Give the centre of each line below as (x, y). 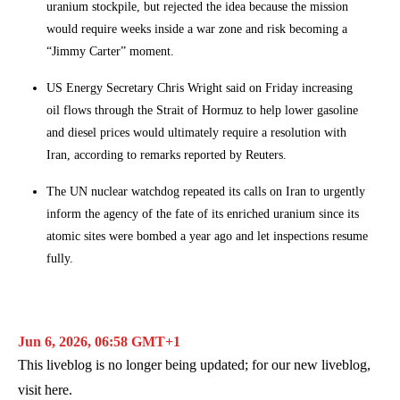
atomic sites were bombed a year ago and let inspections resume (207, 235)
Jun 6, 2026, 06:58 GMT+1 (99, 341)
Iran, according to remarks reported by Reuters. (167, 154)
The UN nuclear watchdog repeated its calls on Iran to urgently (206, 191)
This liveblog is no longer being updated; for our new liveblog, (194, 364)
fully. (60, 258)
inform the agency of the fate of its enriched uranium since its (203, 213)
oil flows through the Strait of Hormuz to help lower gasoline (202, 109)
